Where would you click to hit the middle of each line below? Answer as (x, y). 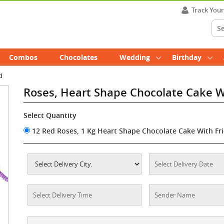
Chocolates (78, 57)
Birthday (187, 57)
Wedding (135, 57)
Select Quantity (50, 115)
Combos (23, 57)
